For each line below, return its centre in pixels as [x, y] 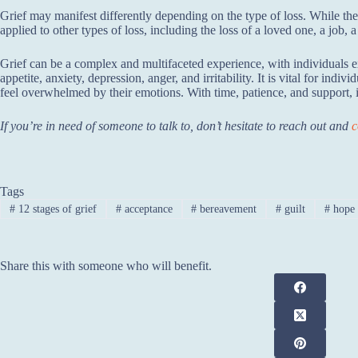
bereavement [227, 209]
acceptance [147, 209]
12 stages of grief [56, 209]
